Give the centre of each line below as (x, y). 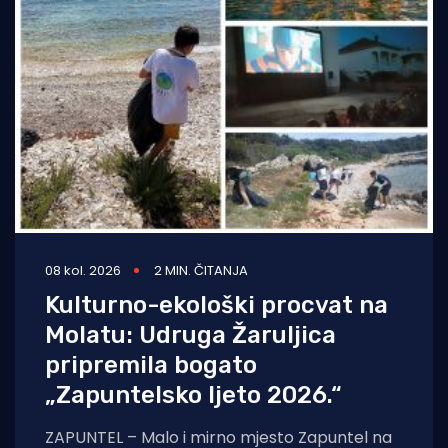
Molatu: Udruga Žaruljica (190, 334)
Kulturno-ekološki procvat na (216, 304)
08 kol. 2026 (83, 270)
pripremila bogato (151, 364)
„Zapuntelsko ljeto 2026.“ (193, 394)
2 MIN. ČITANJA (201, 270)
